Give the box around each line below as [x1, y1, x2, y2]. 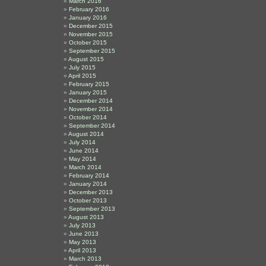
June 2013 [69, 230, 99, 237]
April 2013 [68, 247, 96, 254]
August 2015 [68, 56, 104, 62]
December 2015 [69, 23, 113, 29]
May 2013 [69, 239, 96, 245]
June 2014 [69, 147, 99, 154]
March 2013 [69, 255, 102, 262]
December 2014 [69, 97, 113, 104]
